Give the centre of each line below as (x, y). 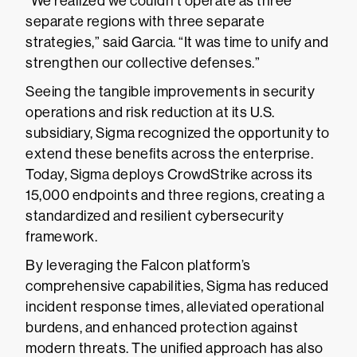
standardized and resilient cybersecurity (155, 216)
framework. (61, 237)
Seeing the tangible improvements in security (170, 92)
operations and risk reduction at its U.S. (150, 112)
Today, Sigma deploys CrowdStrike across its (169, 175)
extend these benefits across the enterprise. (169, 154)
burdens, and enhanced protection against (162, 328)
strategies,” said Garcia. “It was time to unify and (177, 42)
